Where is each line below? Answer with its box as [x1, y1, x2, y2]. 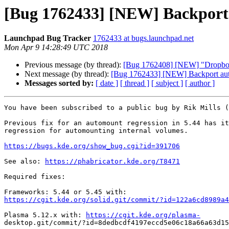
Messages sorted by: [25, 79, 94, 88]
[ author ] [185, 79, 215, 88]
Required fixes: [4, 173, 65, 181]
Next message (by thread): [25, 70, 111, 79]
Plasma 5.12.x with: [4, 211, 86, 219]
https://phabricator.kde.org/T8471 [45, 157, 180, 166]
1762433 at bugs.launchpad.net [93, 34, 194, 43]
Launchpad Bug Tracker [4, 34, 91, 43]
